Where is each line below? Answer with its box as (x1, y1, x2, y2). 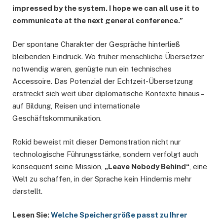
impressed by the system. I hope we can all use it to (12, 3, 199, 12)
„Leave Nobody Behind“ (105, 162, 189, 171)
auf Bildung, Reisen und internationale (12, 102, 140, 110)
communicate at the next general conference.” (12, 16, 183, 25)
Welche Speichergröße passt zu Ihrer (51, 211, 187, 220)
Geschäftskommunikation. (12, 114, 102, 123)
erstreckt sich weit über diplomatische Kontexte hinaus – (12, 89, 204, 98)
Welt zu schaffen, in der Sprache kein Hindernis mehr (12, 175, 191, 184)
